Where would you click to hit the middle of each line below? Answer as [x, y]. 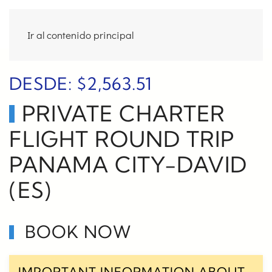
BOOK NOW [76, 232]
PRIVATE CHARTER [123, 114]
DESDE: [43, 83]
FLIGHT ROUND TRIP [122, 139]
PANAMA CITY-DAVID [128, 165]
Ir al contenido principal [80, 35]
